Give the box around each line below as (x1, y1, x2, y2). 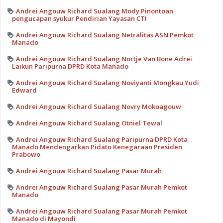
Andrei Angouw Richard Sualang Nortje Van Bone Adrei (15, 54, 192, 63)
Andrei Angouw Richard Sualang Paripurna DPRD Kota (15, 134, 188, 144)
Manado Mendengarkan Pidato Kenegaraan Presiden (11, 142, 182, 151)
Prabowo (11, 149, 40, 159)
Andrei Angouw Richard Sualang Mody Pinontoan (15, 6, 173, 15)
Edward (11, 85, 37, 95)
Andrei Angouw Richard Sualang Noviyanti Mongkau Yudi (15, 78, 199, 87)
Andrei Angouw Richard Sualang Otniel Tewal (15, 118, 162, 127)
